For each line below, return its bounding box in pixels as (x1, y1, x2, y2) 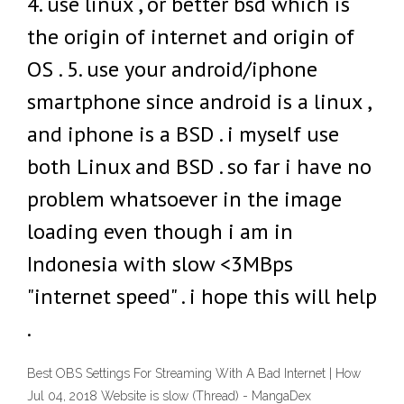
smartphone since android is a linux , (27, 87, 371, 115)
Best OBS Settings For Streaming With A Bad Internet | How (27, 366, 361, 381)
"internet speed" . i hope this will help (27, 282, 377, 310)
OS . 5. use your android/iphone (27, 55, 317, 83)
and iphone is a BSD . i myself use (27, 120, 339, 148)
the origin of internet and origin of (27, 23, 354, 50)
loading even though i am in (27, 217, 293, 245)
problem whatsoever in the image (27, 185, 342, 213)
